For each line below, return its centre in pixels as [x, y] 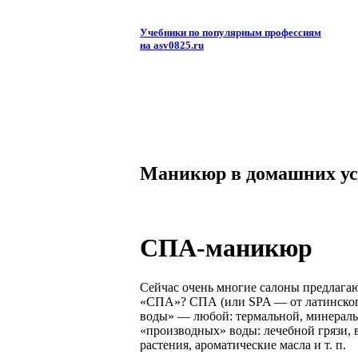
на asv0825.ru [172, 46]
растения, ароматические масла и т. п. [243, 344]
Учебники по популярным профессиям [231, 33]
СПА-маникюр [226, 248]
